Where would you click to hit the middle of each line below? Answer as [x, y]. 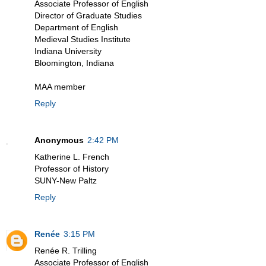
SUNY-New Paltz [66, 181]
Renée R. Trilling [66, 251]
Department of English [76, 28]
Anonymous [59, 140]
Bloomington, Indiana [74, 63]
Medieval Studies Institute [83, 39]
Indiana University [68, 51]
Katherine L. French [72, 157]
